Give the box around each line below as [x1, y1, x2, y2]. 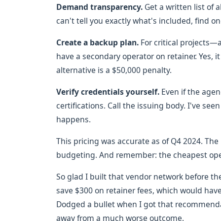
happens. [56, 114, 91, 125]
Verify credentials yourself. [56, 86, 159, 97]
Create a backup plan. [56, 37, 139, 48]
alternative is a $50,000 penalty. [56, 65, 172, 75]
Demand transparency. [56, 1, 143, 12]
